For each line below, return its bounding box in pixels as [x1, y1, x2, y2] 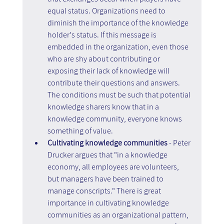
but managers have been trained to [47, 173, 165, 184]
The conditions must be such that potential [47, 89, 192, 100]
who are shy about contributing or [47, 53, 161, 64]
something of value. [47, 125, 113, 136]
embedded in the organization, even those [47, 41, 190, 52]
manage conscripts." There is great [47, 185, 162, 196]
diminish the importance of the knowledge [47, 17, 190, 28]
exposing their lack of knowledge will [47, 65, 171, 76]
